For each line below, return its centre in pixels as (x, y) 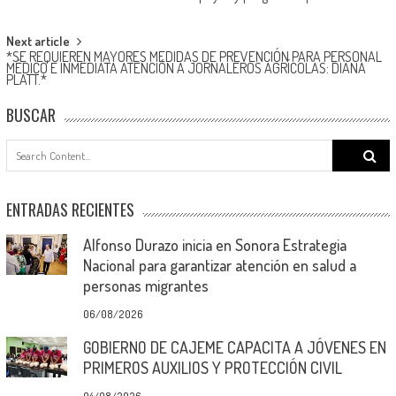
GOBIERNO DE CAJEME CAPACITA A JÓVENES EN (234, 347)
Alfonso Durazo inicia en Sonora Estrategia (214, 244)
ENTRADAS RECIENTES (70, 209)
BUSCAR (30, 114)
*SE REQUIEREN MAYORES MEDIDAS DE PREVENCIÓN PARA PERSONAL (194, 56)
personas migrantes (145, 285)
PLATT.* (26, 79)
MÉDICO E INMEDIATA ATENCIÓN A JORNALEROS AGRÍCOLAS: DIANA (186, 68)
